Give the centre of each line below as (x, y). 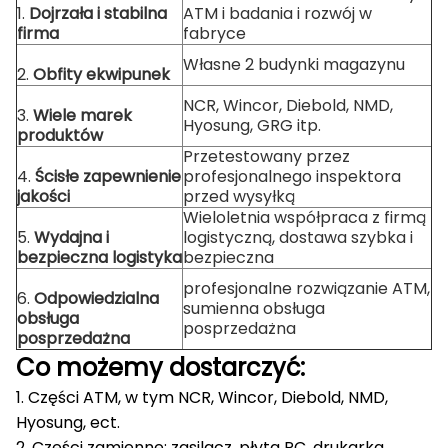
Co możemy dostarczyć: (160, 367)
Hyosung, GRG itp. (252, 125)
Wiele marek (82, 115)
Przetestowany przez (266, 156)
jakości (43, 196)
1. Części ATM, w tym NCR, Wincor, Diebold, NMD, (202, 397)
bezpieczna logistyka (99, 257)
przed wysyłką (239, 196)
